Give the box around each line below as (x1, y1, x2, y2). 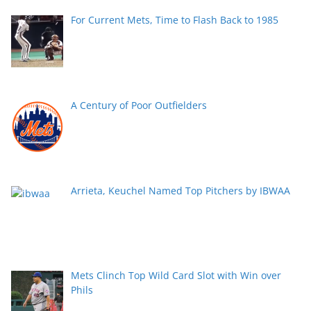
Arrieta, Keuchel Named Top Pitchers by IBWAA (70, 183, 290, 197)
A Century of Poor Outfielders (70, 98, 207, 112)
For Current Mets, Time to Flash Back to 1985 (70, 13, 278, 27)
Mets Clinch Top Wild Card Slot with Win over (70, 269, 281, 283)
